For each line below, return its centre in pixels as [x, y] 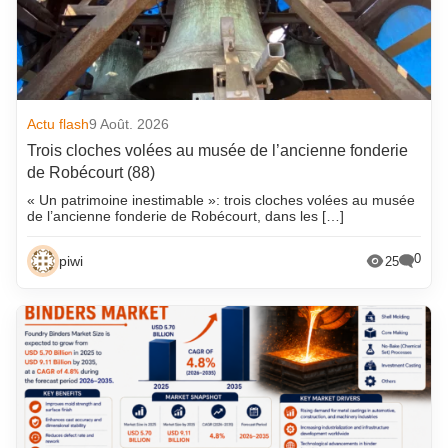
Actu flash [58, 124]
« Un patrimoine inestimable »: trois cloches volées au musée [221, 200]
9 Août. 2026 [129, 124]
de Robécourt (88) [91, 173]
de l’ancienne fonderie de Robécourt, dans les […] [186, 216]
